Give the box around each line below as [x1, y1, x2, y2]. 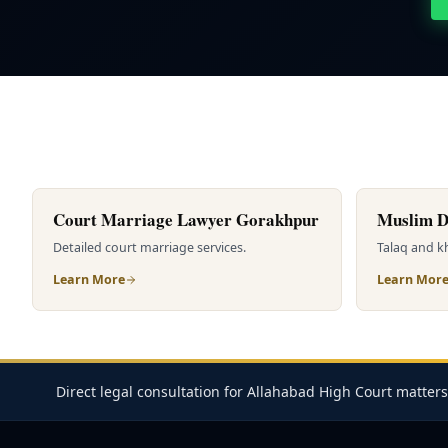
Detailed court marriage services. [53, 239, 246, 256]
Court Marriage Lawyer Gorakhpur [53, 207, 319, 232]
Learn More [53, 271, 125, 288]
